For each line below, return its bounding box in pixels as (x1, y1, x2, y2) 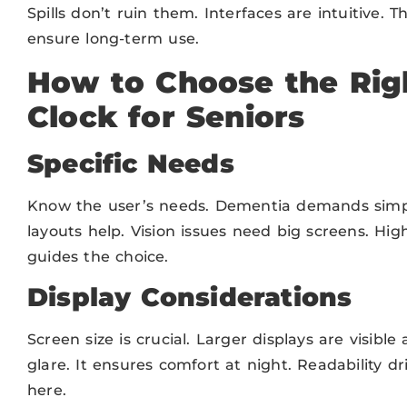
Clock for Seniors (27, 98, 305, 134)
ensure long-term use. (27, 30, 200, 48)
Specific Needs (27, 147, 234, 179)
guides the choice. (27, 247, 169, 265)
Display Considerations (27, 282, 352, 313)
